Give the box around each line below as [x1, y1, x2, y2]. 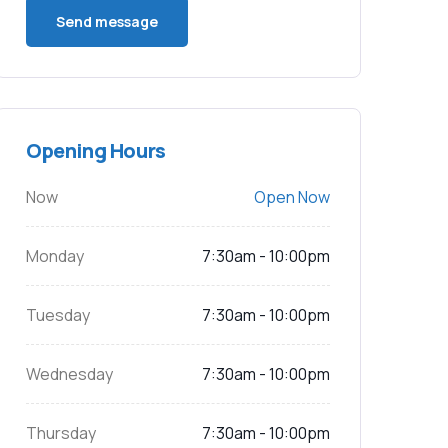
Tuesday [26, 304, 90, 326]
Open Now [254, 186, 330, 208]
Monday [26, 245, 84, 267]
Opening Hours [26, 137, 166, 164]
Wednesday [26, 363, 113, 385]
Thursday [26, 422, 96, 444]
